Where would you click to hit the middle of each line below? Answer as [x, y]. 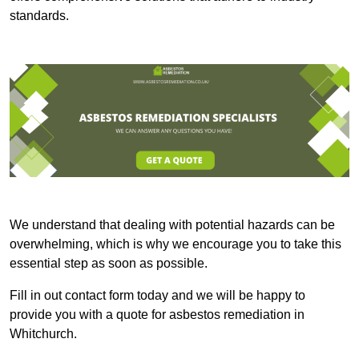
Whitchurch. [43, 334]
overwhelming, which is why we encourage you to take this [175, 244]
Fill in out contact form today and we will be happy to [157, 296]
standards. [39, 15]
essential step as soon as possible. [109, 264]
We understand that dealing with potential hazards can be [172, 225]
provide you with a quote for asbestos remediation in [157, 315]
